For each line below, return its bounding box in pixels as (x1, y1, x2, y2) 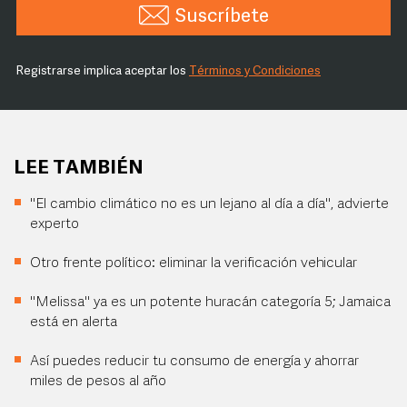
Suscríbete (174, 7, 269, 26)
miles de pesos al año (30, 374, 166, 389)
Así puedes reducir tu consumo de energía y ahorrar (30, 354, 359, 369)
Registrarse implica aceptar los (16, 65, 189, 77)
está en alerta (30, 315, 117, 330)
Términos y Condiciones (189, 65, 321, 77)
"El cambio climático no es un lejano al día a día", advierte (30, 197, 389, 212)
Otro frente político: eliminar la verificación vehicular (30, 256, 357, 271)
